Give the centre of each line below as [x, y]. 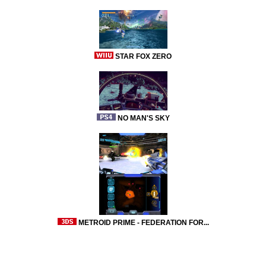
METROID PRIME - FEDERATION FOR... [143, 223]
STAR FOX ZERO [143, 56]
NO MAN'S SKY [143, 118]
